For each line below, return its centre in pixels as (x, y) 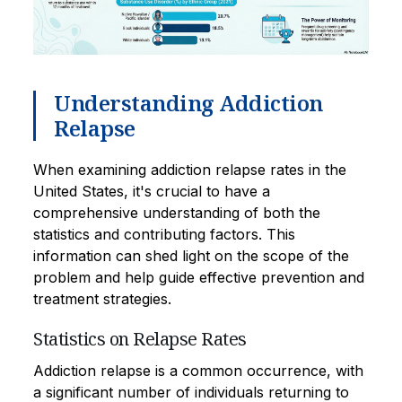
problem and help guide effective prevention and (199, 277)
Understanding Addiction (188, 102)
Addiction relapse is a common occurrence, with (198, 370)
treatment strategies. (102, 298)
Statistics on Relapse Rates (140, 338)
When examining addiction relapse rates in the (190, 169)
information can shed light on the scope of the (191, 255)
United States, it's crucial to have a (152, 191)
